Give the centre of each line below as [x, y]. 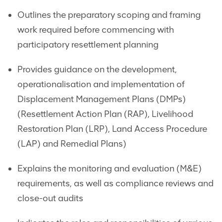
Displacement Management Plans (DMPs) [102, 99]
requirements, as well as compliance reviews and [115, 184]
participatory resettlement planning [88, 45]
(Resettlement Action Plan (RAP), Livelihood [105, 114]
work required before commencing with [96, 30]
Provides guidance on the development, [97, 70]
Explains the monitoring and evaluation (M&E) [110, 169]
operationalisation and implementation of [101, 84]
